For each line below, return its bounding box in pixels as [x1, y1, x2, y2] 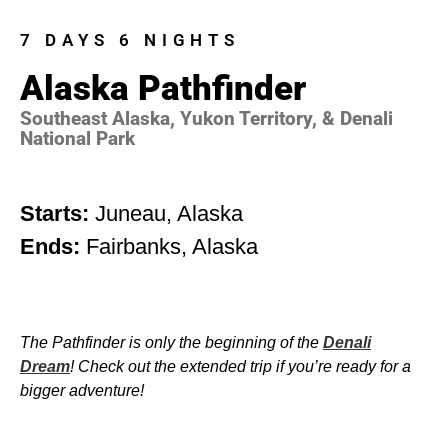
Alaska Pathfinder [20, 68, 306, 109]
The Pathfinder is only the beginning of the [20, 334, 323, 351]
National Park [20, 127, 135, 150]
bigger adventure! [20, 382, 144, 399]
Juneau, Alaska [95, 201, 243, 226]
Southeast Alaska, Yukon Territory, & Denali [20, 107, 393, 130]
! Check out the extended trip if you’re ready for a [70, 358, 411, 375]
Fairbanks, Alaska [80, 234, 258, 259]
